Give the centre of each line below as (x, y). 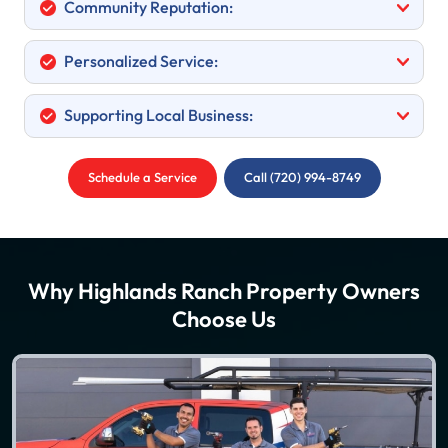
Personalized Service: (139, 62)
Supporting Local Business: (157, 116)
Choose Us (224, 320)
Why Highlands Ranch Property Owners (224, 292)
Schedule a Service (142, 178)
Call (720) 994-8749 (302, 178)
